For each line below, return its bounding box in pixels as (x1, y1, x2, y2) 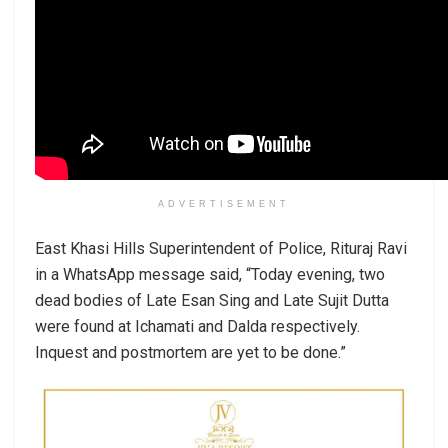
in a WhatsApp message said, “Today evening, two (35, 264, 385, 284)
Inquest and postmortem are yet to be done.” (35, 342, 346, 362)
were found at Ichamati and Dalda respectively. (35, 316, 360, 336)
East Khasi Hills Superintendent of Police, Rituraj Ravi (35, 238, 407, 258)
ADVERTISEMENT (158, 198, 290, 209)
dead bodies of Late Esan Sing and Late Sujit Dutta (35, 290, 389, 310)
